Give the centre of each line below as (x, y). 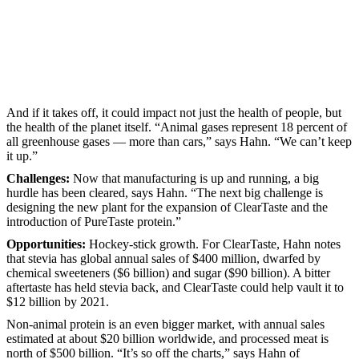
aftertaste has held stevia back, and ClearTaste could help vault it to (175, 287)
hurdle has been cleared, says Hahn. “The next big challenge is (165, 192)
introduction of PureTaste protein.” (94, 221)
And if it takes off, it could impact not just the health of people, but (174, 112)
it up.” (22, 155)
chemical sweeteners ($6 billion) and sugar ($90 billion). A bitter (168, 272)
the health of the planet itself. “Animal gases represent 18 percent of (177, 127)
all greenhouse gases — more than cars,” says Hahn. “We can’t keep (179, 141)
